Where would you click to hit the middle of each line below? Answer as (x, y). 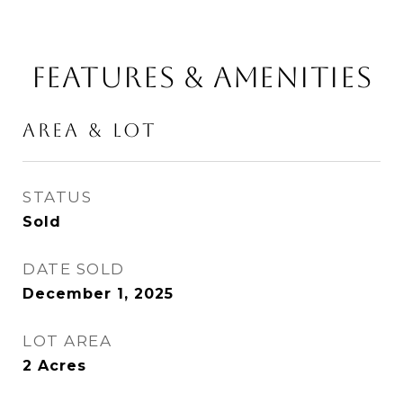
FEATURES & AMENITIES (201, 77)
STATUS (57, 197)
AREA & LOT (90, 130)
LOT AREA (67, 341)
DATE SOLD (74, 269)
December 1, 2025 (98, 294)
